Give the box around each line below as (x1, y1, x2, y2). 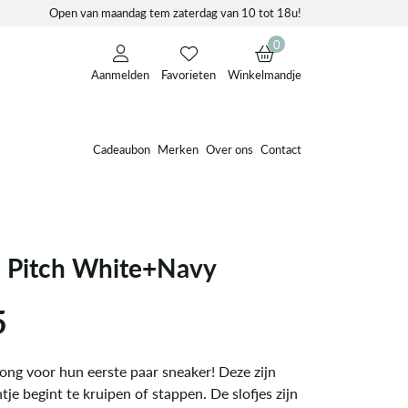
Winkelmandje (228, 66, 301, 83)
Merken (158, 140, 199, 158)
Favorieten (161, 66, 217, 83)
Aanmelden (91, 66, 150, 83)
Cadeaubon (93, 140, 150, 158)
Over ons (206, 140, 253, 158)
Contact (260, 140, 301, 158)
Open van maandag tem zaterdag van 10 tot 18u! (49, 5, 301, 21)
